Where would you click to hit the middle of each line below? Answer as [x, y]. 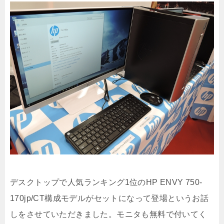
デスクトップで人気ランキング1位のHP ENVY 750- [106, 182]
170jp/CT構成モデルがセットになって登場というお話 [109, 198]
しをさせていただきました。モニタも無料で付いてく [108, 214]
